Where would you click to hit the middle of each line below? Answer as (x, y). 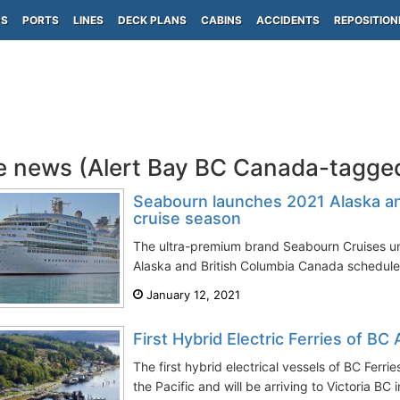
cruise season (187, 218)
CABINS (221, 20)
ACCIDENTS (288, 20)
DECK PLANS (152, 20)
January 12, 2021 (192, 295)
